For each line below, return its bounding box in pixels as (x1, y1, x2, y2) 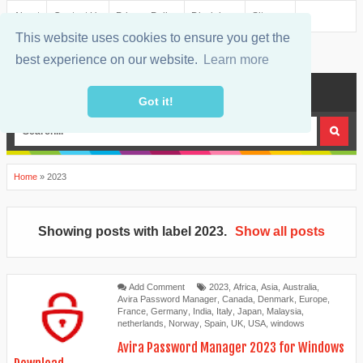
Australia (283, 282, 317, 293)
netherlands (117, 318, 164, 329)
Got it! (138, 95, 173, 109)
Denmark (258, 294, 294, 305)
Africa (233, 282, 256, 293)
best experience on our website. (15, 53, 202, 67)
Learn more (203, 53, 270, 67)
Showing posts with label (37, 224, 194, 239)
